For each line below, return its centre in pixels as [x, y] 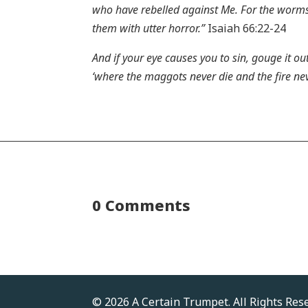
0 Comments [142, 205]
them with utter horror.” [149, 28]
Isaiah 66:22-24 [246, 28]
